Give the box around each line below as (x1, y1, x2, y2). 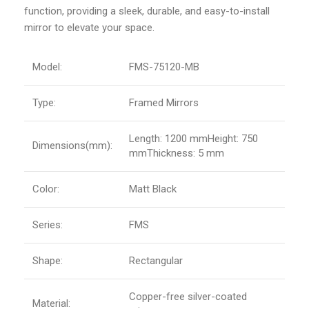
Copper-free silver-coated (129, 290, 247, 303)
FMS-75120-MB (129, 61, 199, 74)
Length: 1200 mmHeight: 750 (129, 132, 258, 146)
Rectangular (129, 255, 183, 268)
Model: (32, 61, 62, 74)
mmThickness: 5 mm (129, 147, 224, 160)
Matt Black (129, 183, 177, 196)
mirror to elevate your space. (24, 21, 154, 34)
